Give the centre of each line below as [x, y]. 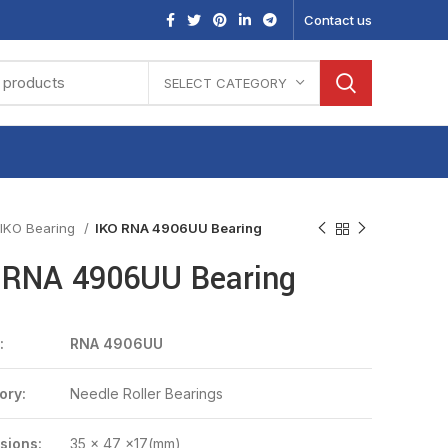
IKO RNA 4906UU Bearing [178, 228]
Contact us [338, 19]
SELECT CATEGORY [225, 82]
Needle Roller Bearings [146, 393]
